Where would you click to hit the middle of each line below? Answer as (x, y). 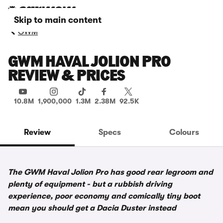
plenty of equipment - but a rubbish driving (90, 184)
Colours (184, 132)
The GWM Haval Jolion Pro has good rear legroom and (111, 172)
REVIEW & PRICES (66, 77)
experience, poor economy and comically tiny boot (104, 196)
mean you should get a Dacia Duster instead (92, 208)
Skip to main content (58, 20)
